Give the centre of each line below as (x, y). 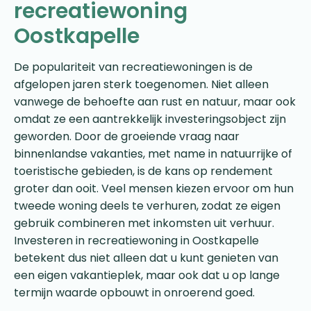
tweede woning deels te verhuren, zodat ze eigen (147, 205)
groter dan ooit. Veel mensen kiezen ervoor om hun (154, 188)
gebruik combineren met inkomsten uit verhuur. (144, 223)
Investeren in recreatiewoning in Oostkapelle (136, 240)
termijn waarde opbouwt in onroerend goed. (134, 292)
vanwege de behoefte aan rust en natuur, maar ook (155, 101)
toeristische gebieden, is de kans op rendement (143, 171)
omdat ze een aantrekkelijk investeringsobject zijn (150, 119)
